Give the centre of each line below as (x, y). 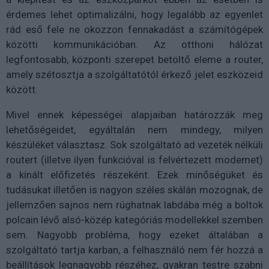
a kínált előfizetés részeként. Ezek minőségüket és (134, 175)
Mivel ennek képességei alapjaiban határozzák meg (134, 115)
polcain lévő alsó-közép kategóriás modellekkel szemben (134, 220)
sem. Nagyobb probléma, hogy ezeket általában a (134, 235)
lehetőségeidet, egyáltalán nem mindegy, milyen (134, 130)
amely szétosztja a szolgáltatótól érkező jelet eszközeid (134, 75)
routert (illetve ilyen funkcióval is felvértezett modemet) (134, 160)
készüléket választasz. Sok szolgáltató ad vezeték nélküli (134, 145)
